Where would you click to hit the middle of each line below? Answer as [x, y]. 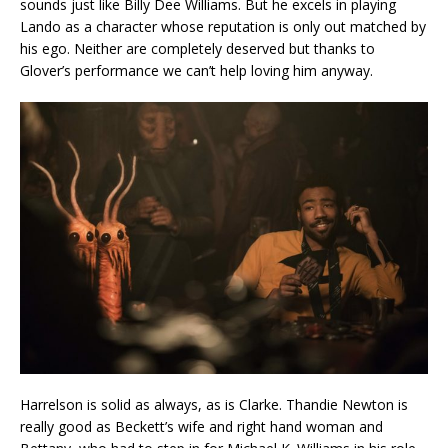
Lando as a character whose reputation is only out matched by [223, 26]
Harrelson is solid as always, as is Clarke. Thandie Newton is [214, 404]
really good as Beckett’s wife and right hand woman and [201, 426]
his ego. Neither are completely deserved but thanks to [197, 48]
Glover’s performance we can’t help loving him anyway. [196, 70]
